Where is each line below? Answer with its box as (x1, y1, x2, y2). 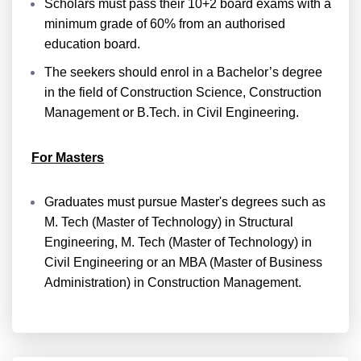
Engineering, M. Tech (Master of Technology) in (44, 235, 312, 249)
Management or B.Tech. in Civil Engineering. (44, 106, 302, 119)
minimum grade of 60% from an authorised (44, 17, 285, 31)
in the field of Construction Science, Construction (44, 85, 322, 99)
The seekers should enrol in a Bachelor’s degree (44, 65, 322, 79)
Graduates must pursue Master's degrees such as (44, 195, 326, 209)
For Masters (31, 151, 104, 164)
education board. (44, 37, 140, 51)
